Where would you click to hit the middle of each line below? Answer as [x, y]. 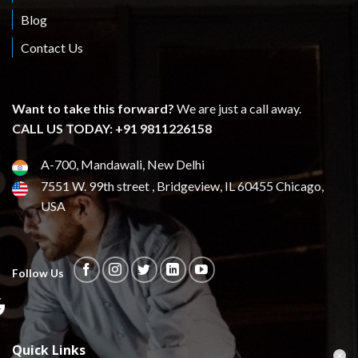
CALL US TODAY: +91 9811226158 [112, 128]
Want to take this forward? [93, 108]
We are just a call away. [238, 108]
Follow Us [38, 274]
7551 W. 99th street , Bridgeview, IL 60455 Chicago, [182, 186]
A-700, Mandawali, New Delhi [123, 165]
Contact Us [52, 47]
